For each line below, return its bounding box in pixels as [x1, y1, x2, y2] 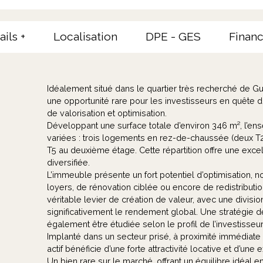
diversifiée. [47, 157, 90, 168]
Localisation [53, 30, 117, 43]
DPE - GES [146, 30, 201, 43]
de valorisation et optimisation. [47, 108, 167, 119]
